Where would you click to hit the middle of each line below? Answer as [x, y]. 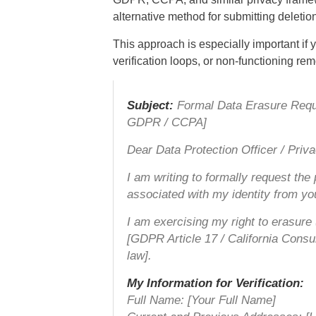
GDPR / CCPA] [166, 123]
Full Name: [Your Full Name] [201, 300]
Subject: [150, 106]
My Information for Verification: [215, 284]
